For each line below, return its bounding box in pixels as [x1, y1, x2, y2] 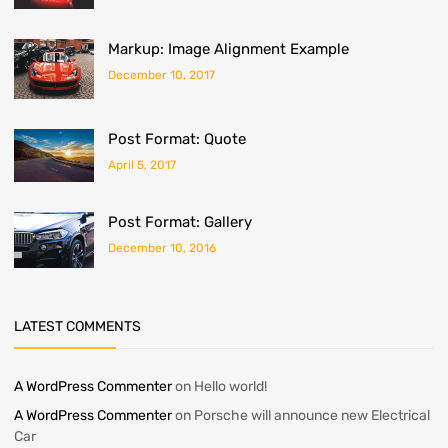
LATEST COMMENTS [14, 317, 141, 335]
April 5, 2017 [108, 157, 176, 172]
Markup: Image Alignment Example [108, 39, 349, 58]
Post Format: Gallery [108, 213, 252, 232]
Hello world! [194, 377, 267, 395]
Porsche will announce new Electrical [194, 406, 430, 424]
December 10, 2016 [108, 241, 216, 256]
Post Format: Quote [108, 129, 246, 148]
